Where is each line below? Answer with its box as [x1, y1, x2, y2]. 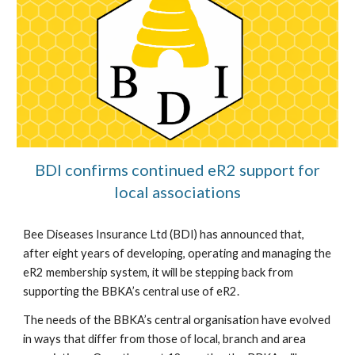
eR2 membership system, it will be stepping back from [23, 265, 294, 279]
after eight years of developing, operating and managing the [23, 246, 332, 260]
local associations [114, 181, 241, 201]
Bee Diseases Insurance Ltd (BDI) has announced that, [23, 227, 305, 241]
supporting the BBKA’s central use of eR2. [23, 284, 242, 298]
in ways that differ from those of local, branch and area [23, 331, 307, 345]
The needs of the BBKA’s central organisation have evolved [23, 312, 331, 326]
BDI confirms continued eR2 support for [35, 159, 320, 179]
